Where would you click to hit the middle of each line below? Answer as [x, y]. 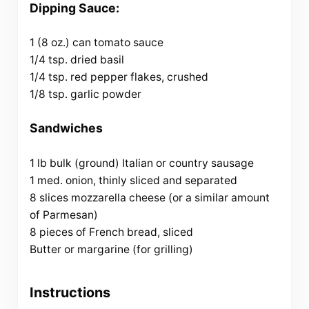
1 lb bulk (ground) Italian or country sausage [141, 163]
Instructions [70, 293]
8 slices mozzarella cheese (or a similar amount [149, 197]
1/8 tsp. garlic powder [85, 94]
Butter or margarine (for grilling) [111, 249]
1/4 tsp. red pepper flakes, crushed [119, 77]
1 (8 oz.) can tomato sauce [96, 42]
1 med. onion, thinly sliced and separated [133, 180]
